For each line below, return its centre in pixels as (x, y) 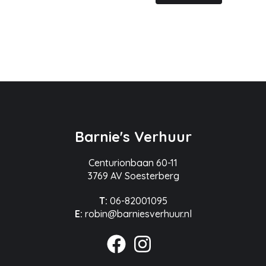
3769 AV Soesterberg (133, 176)
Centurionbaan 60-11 (133, 163)
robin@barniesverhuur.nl (138, 214)
